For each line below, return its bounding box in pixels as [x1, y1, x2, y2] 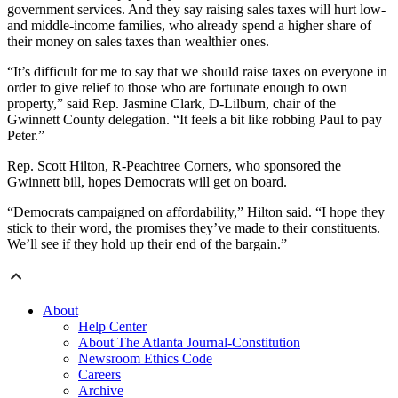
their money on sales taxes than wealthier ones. [7, 33, 269, 49]
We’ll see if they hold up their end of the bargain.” [7, 235, 287, 251]
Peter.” [7, 127, 44, 143]
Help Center [78, 318, 147, 334]
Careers [78, 366, 121, 382]
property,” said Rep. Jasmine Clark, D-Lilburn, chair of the [7, 95, 336, 111]
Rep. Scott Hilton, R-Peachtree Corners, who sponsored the [7, 157, 341, 173]
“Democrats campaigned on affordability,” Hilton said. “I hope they [7, 203, 385, 219]
